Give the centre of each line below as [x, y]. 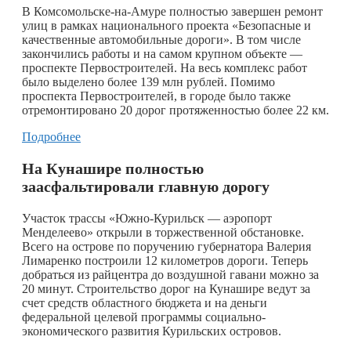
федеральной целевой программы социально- [144, 317]
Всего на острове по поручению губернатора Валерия [166, 246]
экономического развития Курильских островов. [152, 331]
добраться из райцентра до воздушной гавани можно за [170, 274]
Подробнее [51, 136]
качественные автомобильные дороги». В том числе [161, 39]
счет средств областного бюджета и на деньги [145, 302]
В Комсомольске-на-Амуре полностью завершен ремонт [172, 11]
